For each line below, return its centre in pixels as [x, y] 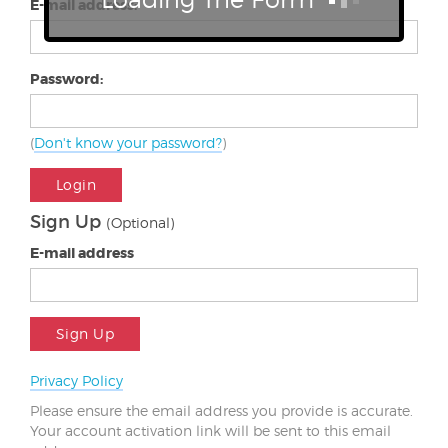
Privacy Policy [76, 380]
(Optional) [140, 222]
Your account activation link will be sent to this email [210, 430]
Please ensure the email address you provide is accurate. [221, 410]
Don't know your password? [128, 142]
